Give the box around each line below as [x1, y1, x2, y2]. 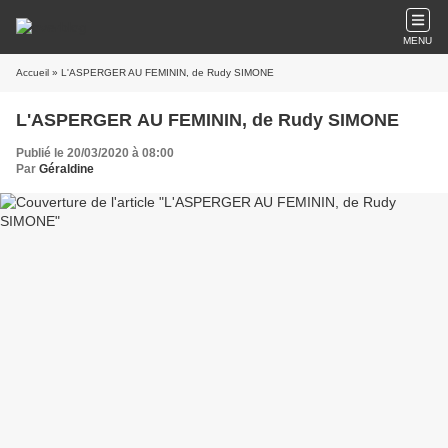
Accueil [16, 67, 49, 78]
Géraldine [39, 162, 94, 176]
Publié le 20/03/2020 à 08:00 [16, 146, 174, 160]
